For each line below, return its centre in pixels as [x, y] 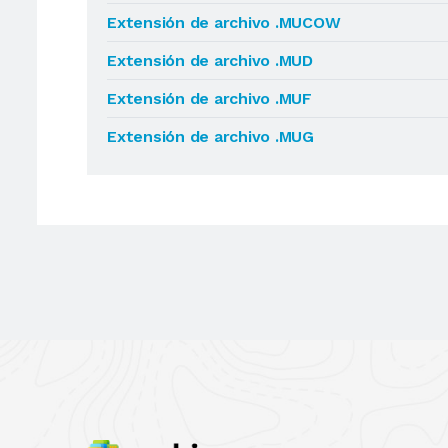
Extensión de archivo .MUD [210, 60]
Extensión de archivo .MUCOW [224, 22]
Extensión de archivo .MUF [209, 98]
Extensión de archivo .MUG [210, 136]
